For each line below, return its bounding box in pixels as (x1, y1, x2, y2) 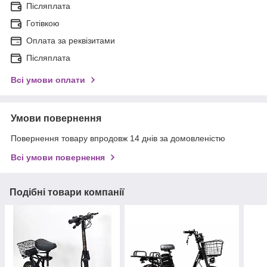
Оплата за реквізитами (26, 35, 115, 45)
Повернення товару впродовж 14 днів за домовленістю (11, 133, 225, 143)
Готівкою (26, 18, 60, 28)
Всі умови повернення (11, 152, 105, 162)
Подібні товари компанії (10, 187, 125, 197)
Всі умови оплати (11, 74, 85, 85)
